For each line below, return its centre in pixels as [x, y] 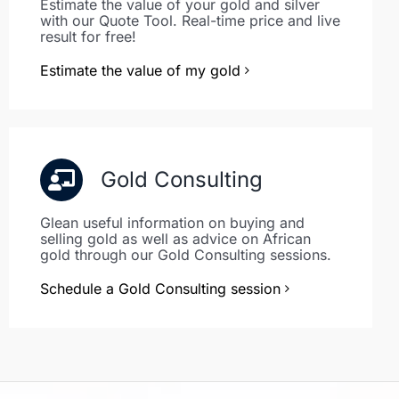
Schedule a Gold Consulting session [160, 289]
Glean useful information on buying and [172, 223]
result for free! [88, 37]
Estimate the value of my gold [140, 70]
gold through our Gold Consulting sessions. [186, 255]
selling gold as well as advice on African [175, 239]
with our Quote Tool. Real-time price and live [190, 20]
